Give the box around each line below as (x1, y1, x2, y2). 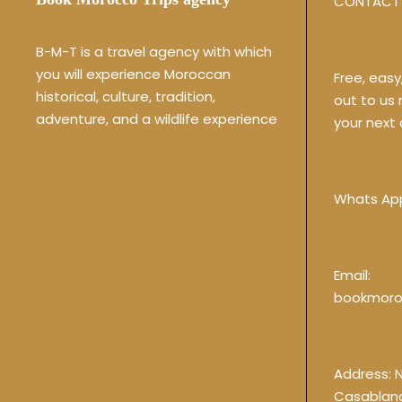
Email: (334, 266, 371, 285)
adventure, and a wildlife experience (36, 109, 277, 129)
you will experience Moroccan (36, 65, 231, 84)
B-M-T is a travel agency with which (36, 42, 272, 62)
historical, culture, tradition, (36, 87, 215, 107)
